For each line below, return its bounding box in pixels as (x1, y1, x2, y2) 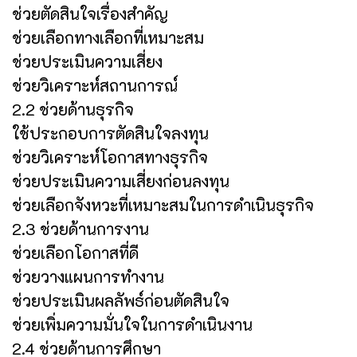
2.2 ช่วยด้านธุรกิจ (12, 98, 134, 120)
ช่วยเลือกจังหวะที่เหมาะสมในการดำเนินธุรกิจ (12, 194, 314, 215)
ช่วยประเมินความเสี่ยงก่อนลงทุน (12, 170, 229, 191)
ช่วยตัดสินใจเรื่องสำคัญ (12, 2, 168, 24)
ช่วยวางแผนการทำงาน (12, 265, 164, 287)
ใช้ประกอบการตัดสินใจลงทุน (12, 122, 209, 143)
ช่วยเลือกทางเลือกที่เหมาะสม (12, 26, 204, 48)
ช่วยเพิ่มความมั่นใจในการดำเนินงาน (12, 313, 253, 335)
